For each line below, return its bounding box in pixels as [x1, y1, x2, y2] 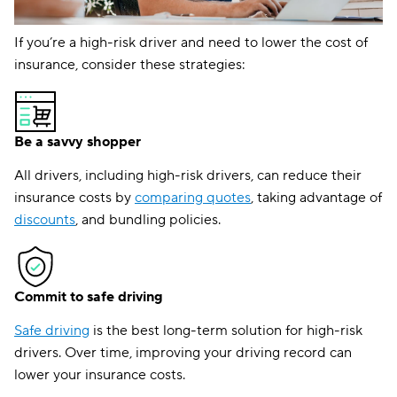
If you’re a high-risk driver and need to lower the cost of [14, 34, 368, 51]
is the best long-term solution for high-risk [90, 322, 362, 339]
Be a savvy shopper [14, 133, 141, 151]
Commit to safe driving [14, 288, 163, 306]
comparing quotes [135, 189, 251, 206]
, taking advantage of [251, 189, 382, 206]
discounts [14, 211, 75, 229]
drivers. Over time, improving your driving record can [14, 344, 352, 362]
